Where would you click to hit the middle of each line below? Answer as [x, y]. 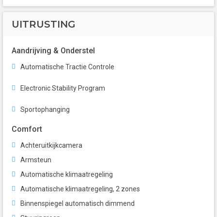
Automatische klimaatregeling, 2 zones [80, 189]
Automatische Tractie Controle [67, 67]
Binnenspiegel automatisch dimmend [77, 204]
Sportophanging [45, 110]
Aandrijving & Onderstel [53, 51]
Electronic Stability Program [63, 88]
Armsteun [36, 160]
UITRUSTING [44, 24]
